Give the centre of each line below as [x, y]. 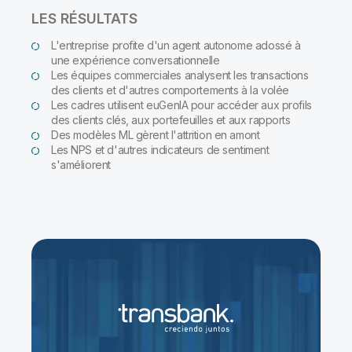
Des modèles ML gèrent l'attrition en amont [158, 135]
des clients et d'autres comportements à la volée [173, 90]
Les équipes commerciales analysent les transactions [180, 75]
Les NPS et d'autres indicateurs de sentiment [160, 150]
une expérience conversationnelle [138, 60]
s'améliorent [81, 165]
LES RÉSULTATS [84, 19]
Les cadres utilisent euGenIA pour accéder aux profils [181, 105]
